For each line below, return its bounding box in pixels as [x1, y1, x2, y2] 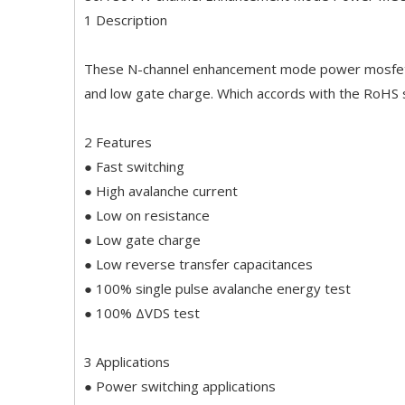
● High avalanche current [84, 182, 241, 200]
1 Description [84, 11, 171, 29]
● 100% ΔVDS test [84, 304, 200, 322]
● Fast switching [84, 157, 184, 175]
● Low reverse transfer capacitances [84, 255, 313, 273]
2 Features [84, 133, 155, 151]
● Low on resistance [84, 206, 213, 224]
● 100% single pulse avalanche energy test [84, 279, 354, 297]
